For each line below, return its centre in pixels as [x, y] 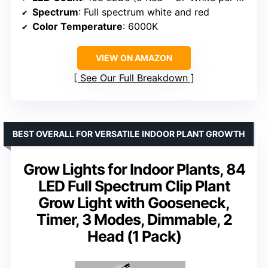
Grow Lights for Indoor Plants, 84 [134, 170]
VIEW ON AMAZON [134, 58]
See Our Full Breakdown [134, 78]
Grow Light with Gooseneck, [134, 203]
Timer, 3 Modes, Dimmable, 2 [134, 220]
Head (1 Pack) [134, 237]
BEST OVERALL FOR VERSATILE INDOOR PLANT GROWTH [129, 134]
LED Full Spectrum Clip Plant [134, 186]
